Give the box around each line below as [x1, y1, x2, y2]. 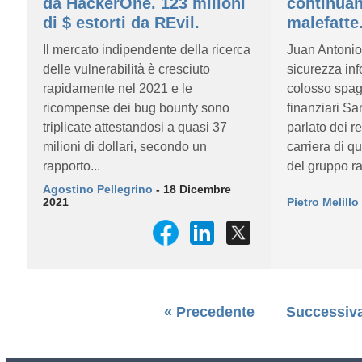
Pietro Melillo [286, 196, 359, 208]
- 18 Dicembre [153, 183, 231, 196]
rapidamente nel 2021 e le [43, 82, 192, 95]
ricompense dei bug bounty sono [43, 101, 229, 115]
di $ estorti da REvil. [43, 14, 200, 32]
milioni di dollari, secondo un [43, 140, 207, 154]
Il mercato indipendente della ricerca [43, 43, 250, 57]
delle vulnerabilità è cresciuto [43, 62, 210, 76]
